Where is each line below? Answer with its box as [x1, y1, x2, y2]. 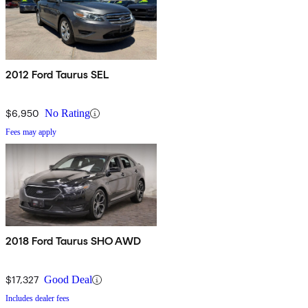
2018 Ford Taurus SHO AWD [5, 234, 141, 248]
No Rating [45, 107, 90, 120]
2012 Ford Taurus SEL [5, 68, 109, 82]
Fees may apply [5, 127, 56, 137]
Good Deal [44, 274, 92, 286]
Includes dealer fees [5, 294, 69, 304]
